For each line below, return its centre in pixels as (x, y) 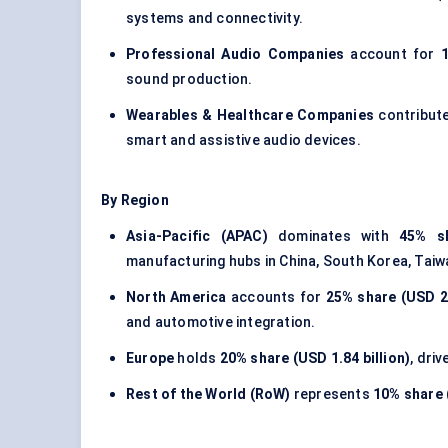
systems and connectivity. (214, 18)
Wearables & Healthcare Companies (250, 115)
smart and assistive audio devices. (243, 140)
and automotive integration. (221, 322)
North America (176, 297)
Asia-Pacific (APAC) (197, 236)
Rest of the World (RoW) (208, 394)
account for (392, 54)
